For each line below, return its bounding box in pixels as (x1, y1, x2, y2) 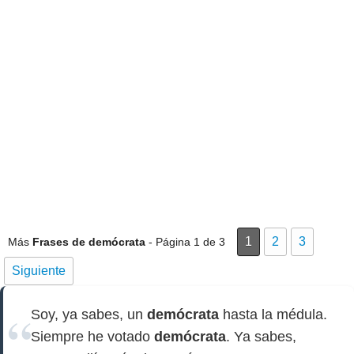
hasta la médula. (219, 307, 327, 322)
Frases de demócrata (32, 235, 145, 248)
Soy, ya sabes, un (31, 307, 147, 322)
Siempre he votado (31, 329, 154, 345)
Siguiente (12, 264, 66, 277)
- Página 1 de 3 (145, 235, 225, 248)
